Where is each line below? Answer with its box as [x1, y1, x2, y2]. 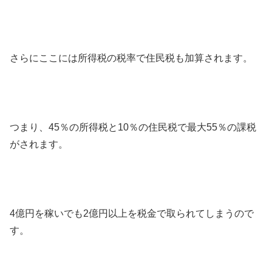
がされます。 [10, 138, 68, 149]
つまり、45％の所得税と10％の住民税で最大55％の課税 [10, 121, 256, 132]
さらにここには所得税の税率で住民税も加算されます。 [10, 53, 253, 64]
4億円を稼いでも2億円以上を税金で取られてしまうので [10, 208, 254, 219]
